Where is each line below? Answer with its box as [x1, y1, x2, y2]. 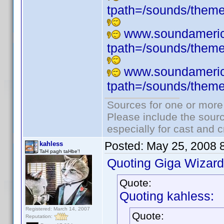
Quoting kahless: [119, 189, 214, 203]
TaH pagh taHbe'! [39, 148, 80, 154]
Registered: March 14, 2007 [25, 206, 90, 211]
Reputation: [25, 213, 54, 219]
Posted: [104, 139, 146, 152]
